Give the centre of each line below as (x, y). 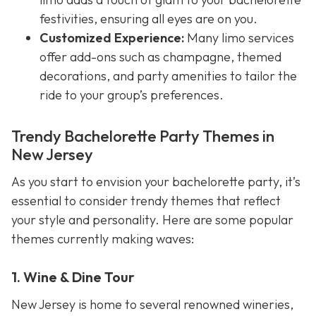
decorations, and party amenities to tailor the (168, 75)
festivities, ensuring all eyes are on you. (148, 18)
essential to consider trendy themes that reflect (146, 201)
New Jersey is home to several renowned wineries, (152, 304)
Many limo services (239, 37)
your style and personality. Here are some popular (152, 220)
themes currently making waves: (103, 239)
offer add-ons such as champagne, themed (160, 56)
